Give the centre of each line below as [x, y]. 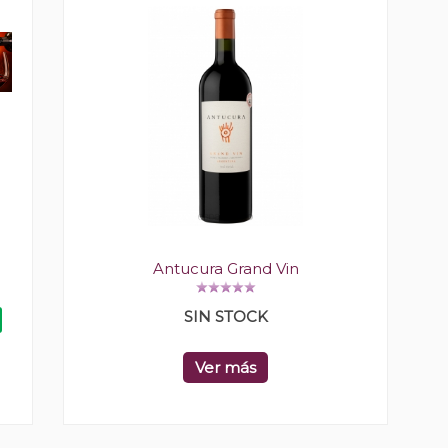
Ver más [225, 368]
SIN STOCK [225, 317]
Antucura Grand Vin [225, 269]
